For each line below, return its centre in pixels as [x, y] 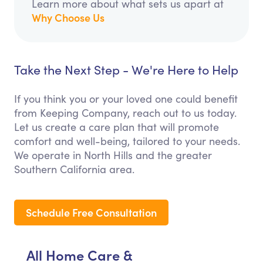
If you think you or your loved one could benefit [126, 99]
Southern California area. [74, 169]
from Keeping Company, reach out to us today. [125, 113]
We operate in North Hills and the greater [113, 155]
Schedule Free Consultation [91, 213]
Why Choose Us [68, 18]
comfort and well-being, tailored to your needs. [127, 141]
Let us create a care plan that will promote [117, 127]
